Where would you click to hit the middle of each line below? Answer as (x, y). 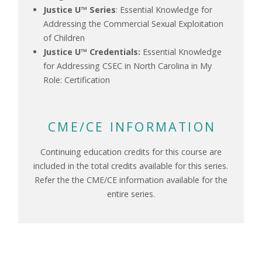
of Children (64, 37)
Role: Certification (77, 80)
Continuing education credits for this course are (131, 152)
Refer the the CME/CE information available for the (131, 180)
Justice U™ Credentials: (92, 51)
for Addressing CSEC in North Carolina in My (128, 65)
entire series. (131, 194)
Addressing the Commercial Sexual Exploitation (134, 23)
